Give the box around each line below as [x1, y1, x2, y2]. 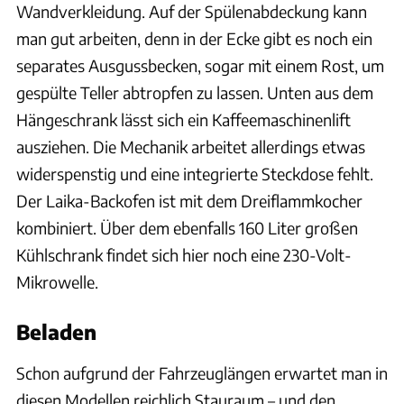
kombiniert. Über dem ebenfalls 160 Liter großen [16, 217, 358, 239]
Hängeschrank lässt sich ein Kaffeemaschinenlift [16, 109, 351, 131]
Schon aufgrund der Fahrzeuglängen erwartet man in [16, 363, 388, 384]
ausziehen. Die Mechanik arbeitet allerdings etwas [16, 136, 365, 158]
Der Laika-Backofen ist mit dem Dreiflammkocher [16, 190, 363, 212]
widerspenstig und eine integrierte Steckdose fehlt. [16, 163, 373, 185]
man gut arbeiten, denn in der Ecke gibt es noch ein [16, 28, 372, 50]
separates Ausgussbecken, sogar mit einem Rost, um [16, 55, 384, 77]
